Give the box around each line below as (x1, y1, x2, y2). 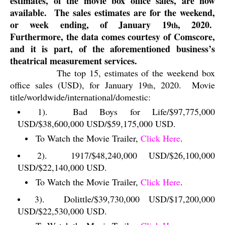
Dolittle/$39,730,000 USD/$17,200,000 (63, 193, 215, 205)
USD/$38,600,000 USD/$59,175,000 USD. (18, 118, 176, 130)
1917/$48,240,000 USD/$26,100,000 (71, 149, 215, 161)
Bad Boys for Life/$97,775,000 (73, 105, 215, 118)
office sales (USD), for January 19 (10, 79, 147, 91)
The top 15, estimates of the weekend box (57, 67, 215, 79)
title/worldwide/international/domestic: (10, 91, 151, 103)
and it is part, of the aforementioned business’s (10, 42, 215, 55)
